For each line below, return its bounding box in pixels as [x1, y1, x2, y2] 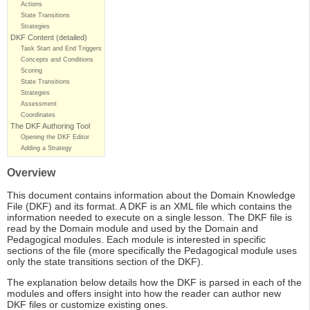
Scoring [21, 67, 42, 75]
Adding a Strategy [21, 145, 72, 152]
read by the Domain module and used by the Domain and [7, 223, 258, 235]
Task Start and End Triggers [21, 45, 102, 53]
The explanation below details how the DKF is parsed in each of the [7, 277, 302, 289]
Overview [7, 167, 55, 179]
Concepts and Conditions [21, 56, 93, 64]
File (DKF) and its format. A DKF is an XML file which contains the [7, 201, 292, 212]
